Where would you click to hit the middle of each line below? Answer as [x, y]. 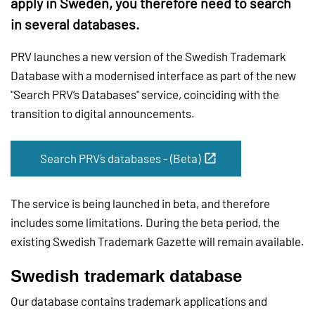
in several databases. [75, 24]
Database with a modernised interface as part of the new [153, 76]
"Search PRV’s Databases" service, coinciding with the [145, 95]
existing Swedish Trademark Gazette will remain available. [157, 242]
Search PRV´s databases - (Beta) [120, 159]
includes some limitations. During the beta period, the [145, 223]
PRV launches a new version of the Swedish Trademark [148, 57]
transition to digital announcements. [103, 114]
